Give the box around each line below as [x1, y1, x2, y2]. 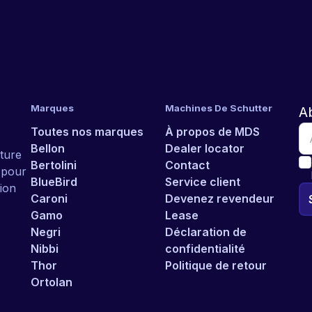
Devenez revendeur [164, 192, 274, 205]
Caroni [31, 192, 68, 205]
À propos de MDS [164, 125, 260, 139]
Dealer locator [164, 141, 244, 155]
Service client [164, 175, 240, 189]
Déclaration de [164, 225, 247, 239]
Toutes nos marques [31, 125, 143, 139]
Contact [164, 158, 210, 172]
